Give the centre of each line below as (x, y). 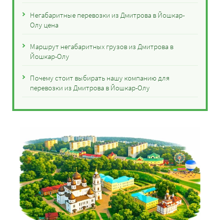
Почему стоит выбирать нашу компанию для (100, 78)
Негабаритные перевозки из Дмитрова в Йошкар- (107, 15)
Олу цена (44, 25)
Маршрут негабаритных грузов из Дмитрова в (102, 46)
